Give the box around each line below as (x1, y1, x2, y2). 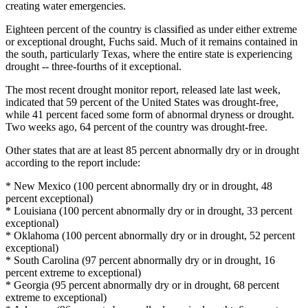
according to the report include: (5, 157, 140, 169)
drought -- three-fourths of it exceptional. (5, 60, 181, 73)
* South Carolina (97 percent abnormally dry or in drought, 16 (5, 254, 275, 267)
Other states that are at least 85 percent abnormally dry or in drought (5, 144, 299, 157)
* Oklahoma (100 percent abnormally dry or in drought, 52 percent (5, 230, 295, 242)
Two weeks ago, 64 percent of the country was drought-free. (5, 121, 267, 133)
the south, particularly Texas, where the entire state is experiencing (5, 48, 292, 60)
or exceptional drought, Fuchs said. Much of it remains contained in (5, 36, 298, 48)
